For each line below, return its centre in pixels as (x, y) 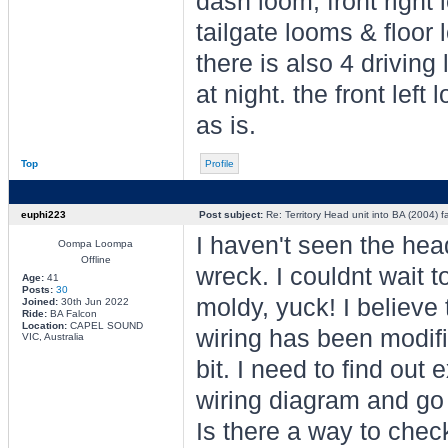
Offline (95, 259)
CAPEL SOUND (104, 325)
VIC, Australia (52, 336)
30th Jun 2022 (93, 301)
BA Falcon (71, 313)
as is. (225, 125)
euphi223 (43, 214)
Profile (219, 163)
